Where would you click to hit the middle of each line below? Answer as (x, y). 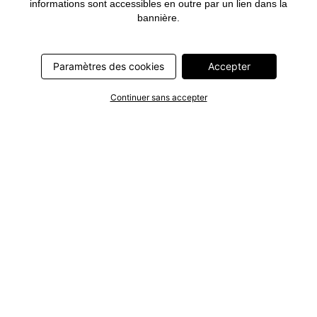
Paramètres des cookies (108, 66)
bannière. (158, 18)
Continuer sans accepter (158, 97)
